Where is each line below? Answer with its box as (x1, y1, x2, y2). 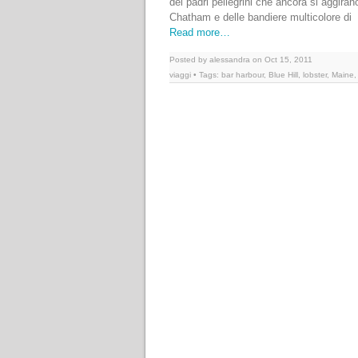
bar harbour (221, 70, 264, 79)
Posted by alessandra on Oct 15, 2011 (169, 55, 312, 64)
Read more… (169, 26, 230, 38)
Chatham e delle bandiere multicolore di (169, 11, 352, 23)
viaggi (169, 70, 191, 79)
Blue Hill (268, 70, 298, 79)
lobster (303, 70, 327, 79)
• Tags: (191, 70, 221, 79)
